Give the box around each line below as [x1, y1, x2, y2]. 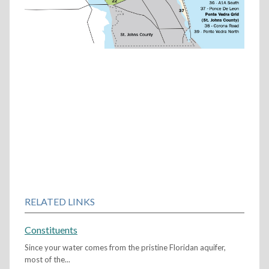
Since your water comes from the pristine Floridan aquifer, [24, 243, 226, 253]
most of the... [24, 255, 70, 265]
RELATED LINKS [24, 196, 95, 208]
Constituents [24, 224, 77, 236]
